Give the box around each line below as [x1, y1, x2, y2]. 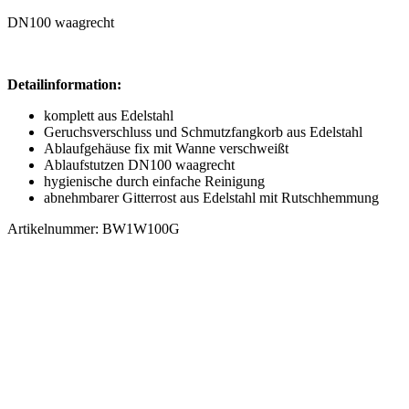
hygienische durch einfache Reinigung [44, 173, 265, 189]
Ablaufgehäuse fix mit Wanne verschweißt [44, 140, 288, 156]
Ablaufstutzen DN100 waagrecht [44, 156, 235, 173]
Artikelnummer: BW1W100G [7, 220, 180, 236]
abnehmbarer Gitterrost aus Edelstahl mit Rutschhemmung [44, 189, 379, 205]
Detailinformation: [7, 76, 121, 92]
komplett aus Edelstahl [44, 107, 173, 123]
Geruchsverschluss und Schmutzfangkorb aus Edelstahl [44, 123, 362, 140]
